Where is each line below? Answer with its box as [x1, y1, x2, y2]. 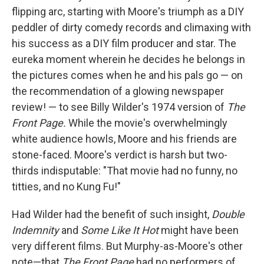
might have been [159, 224, 239, 236]
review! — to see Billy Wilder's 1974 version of [12, 101, 227, 113]
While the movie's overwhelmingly [66, 117, 227, 129]
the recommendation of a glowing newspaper [12, 85, 224, 97]
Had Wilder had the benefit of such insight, [12, 208, 212, 220]
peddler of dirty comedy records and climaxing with [12, 21, 251, 34]
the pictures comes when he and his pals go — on [12, 69, 243, 81]
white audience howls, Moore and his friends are [12, 133, 237, 145]
